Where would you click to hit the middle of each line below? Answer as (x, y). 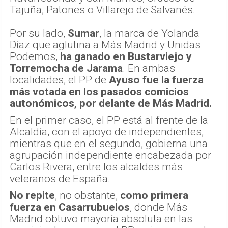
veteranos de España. (60, 178)
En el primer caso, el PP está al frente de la (109, 120)
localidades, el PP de (59, 80)
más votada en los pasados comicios (99, 91)
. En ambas (149, 68)
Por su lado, (39, 33)
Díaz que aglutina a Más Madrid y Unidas (105, 45)
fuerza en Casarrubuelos (70, 207)
